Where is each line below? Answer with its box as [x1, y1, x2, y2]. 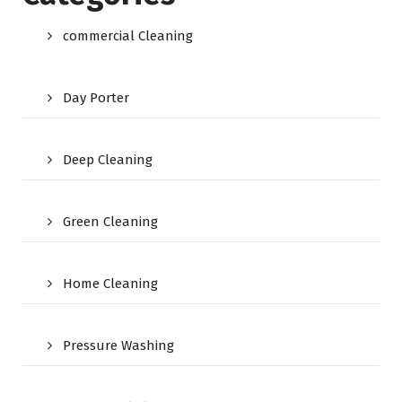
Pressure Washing [63, 337, 174, 354]
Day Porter [63, 90, 129, 106]
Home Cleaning [63, 275, 158, 292]
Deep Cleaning [63, 152, 153, 168]
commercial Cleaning [63, 28, 193, 44]
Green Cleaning [63, 214, 158, 230]
